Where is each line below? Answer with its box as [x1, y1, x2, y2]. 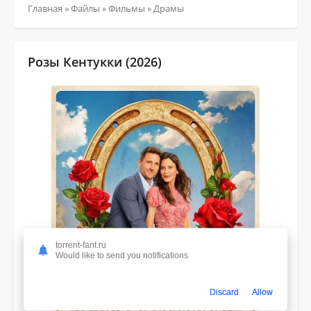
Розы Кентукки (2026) [28, 53, 162, 70]
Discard [210, 287, 239, 297]
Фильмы [108, 2, 145, 15]
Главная [28, 2, 62, 15]
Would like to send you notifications [56, 250, 188, 260]
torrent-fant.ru [56, 239, 106, 250]
